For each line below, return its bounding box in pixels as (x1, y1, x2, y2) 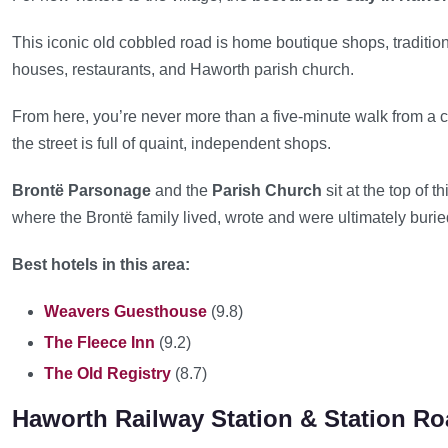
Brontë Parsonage (12, 182, 151, 199)
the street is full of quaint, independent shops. (12, 135, 331, 152)
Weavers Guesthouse (44, 303, 207, 320)
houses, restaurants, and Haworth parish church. (12, 61, 354, 78)
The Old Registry (44, 365, 171, 382)
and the (151, 182, 212, 199)
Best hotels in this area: (12, 256, 190, 273)
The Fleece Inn (44, 334, 155, 351)
